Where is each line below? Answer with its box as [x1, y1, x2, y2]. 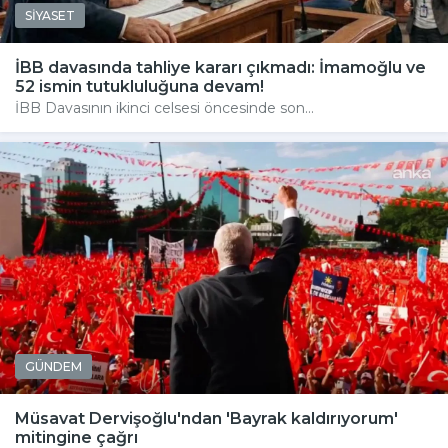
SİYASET [25, 8, 75, 24]
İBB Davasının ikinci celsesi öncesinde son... [15, 99, 314, 118]
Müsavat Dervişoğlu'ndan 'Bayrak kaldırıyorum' [15, 409, 398, 429]
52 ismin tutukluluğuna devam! [15, 77, 264, 97]
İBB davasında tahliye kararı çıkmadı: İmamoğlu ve [15, 58, 426, 78]
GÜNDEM [25, 359, 82, 375]
